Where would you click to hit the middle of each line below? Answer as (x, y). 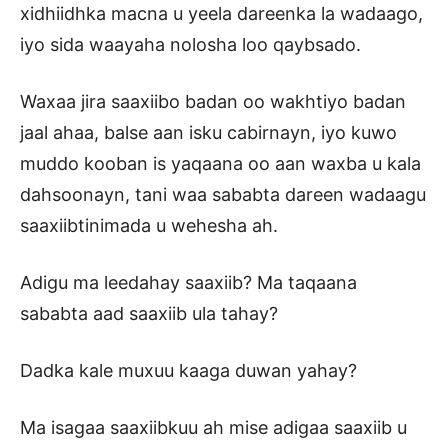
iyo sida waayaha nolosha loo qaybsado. (190, 45)
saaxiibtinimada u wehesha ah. (149, 226)
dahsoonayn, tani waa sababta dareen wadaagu (223, 195)
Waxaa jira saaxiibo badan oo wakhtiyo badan (213, 102)
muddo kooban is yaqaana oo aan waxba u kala (220, 164)
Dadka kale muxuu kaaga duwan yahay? (188, 371)
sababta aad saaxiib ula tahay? (149, 314)
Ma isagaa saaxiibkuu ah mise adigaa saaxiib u (213, 428)
